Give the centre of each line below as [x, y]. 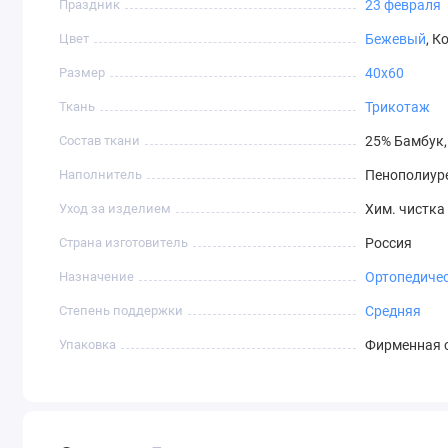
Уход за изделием [115, 209]
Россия [388, 243]
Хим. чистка [404, 209]
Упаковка [88, 345]
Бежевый [395, 39]
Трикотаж [397, 107]
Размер [82, 73]
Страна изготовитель [124, 243]
